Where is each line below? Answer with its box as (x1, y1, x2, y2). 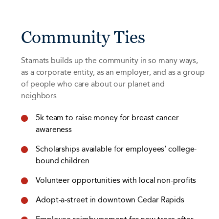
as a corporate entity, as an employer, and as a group (21, 66, 205, 79)
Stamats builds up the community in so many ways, (21, 55, 198, 67)
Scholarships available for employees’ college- (36, 143, 197, 155)
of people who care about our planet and (21, 78, 165, 90)
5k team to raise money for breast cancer (36, 111, 179, 124)
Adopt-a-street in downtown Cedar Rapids (36, 194, 185, 206)
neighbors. (21, 90, 61, 102)
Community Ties (21, 27, 145, 47)
